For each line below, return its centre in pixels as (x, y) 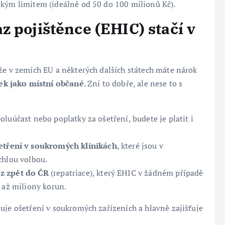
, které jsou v (140, 145)
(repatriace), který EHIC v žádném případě (126, 173)
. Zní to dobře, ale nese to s (133, 83)
